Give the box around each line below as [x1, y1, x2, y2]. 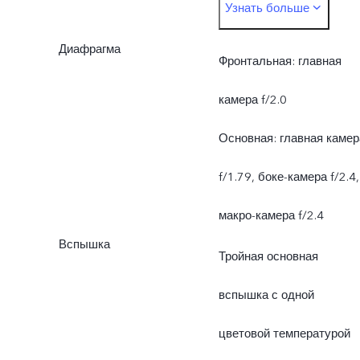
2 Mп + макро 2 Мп [218, 46, 324, 63]
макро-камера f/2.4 [218, 207, 324, 224]
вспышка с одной [218, 287, 314, 304]
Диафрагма [58, 41, 121, 58]
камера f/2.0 [218, 92, 287, 108]
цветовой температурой [218, 325, 350, 342]
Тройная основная [218, 248, 318, 265]
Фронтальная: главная [218, 53, 342, 70]
